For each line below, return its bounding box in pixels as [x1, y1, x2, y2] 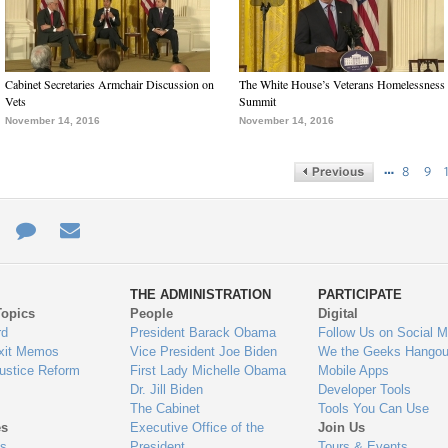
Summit [239, 93, 276, 109]
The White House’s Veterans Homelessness [239, 76, 445, 92]
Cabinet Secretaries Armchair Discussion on [5, 76, 214, 92]
